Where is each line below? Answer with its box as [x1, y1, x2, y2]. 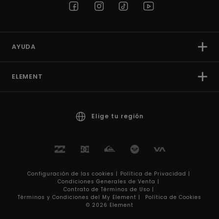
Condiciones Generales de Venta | [58, 178, 161, 186]
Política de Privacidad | [120, 170, 192, 178]
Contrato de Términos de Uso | [63, 186, 156, 194]
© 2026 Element [86, 201, 133, 209]
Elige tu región [91, 112, 144, 121]
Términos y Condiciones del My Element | [18, 194, 142, 201]
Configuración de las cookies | [27, 170, 120, 178]
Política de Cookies [145, 194, 201, 201]
